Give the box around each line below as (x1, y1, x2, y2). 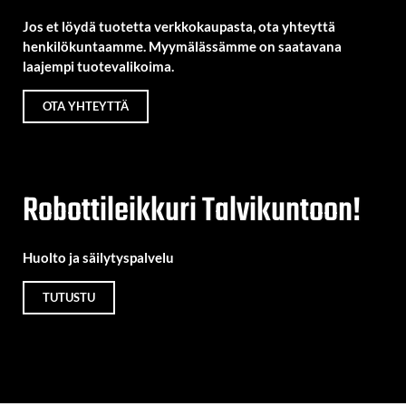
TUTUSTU (43, 290, 95, 304)
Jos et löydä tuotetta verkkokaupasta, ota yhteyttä (23, 18, 335, 34)
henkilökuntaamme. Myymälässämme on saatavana (23, 38, 342, 54)
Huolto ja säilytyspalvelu (23, 249, 174, 266)
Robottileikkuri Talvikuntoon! (23, 186, 361, 237)
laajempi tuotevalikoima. (23, 58, 174, 74)
